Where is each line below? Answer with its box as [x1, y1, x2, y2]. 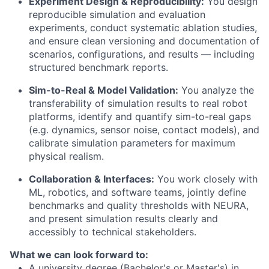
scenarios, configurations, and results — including [29, 48, 255, 61]
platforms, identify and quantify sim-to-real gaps [29, 110, 251, 123]
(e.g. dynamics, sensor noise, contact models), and [29, 124, 259, 136]
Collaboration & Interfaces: [29, 173, 154, 186]
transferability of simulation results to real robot [29, 97, 247, 110]
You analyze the [178, 84, 254, 97]
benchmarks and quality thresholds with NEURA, [29, 199, 249, 212]
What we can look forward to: [10, 249, 148, 261]
